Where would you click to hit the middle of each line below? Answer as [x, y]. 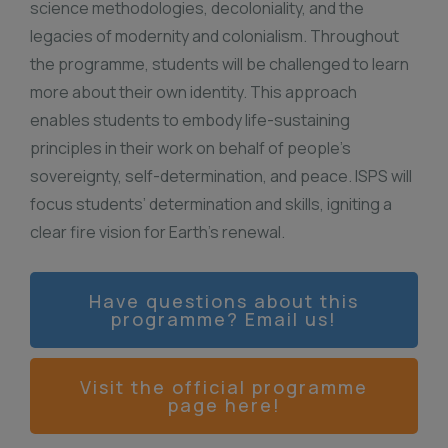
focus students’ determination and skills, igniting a [211, 204]
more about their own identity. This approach [193, 92]
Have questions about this [224, 301]
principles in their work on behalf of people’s [190, 148]
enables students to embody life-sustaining [190, 120]
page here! [224, 405]
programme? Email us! [224, 319]
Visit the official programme [224, 387]
